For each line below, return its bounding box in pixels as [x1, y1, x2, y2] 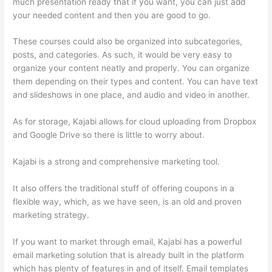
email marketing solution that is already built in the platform [13, 250, 245, 260]
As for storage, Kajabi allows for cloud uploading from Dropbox [13, 117, 257, 127]
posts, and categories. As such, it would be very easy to [13, 50, 233, 60]
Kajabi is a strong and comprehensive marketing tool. [13, 157, 220, 167]
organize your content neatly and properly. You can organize [13, 63, 250, 73]
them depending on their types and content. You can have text [13, 76, 259, 87]
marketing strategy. [13, 210, 90, 220]
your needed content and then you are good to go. [13, 10, 211, 20]
